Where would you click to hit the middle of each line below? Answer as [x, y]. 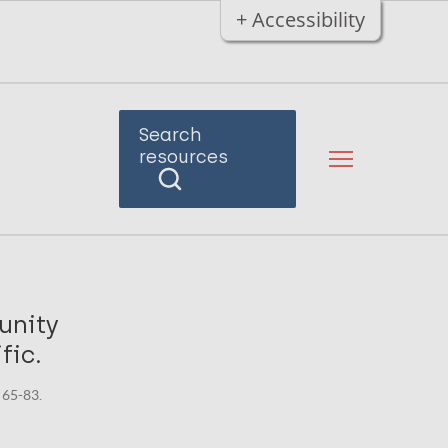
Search [170, 135]
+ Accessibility [300, 19]
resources [183, 157]
